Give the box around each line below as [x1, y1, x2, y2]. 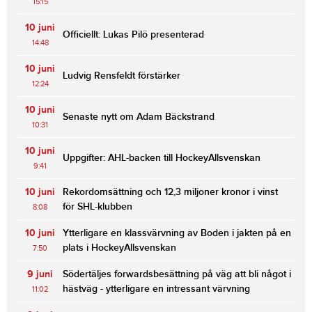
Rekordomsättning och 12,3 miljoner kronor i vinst [63, 185, 278, 198]
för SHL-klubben [63, 200, 132, 212]
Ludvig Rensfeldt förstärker [63, 69, 180, 81]
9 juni [27, 267, 53, 280]
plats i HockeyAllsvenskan [63, 241, 176, 253]
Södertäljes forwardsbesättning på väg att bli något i [63, 267, 291, 280]
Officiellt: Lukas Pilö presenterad [63, 28, 204, 40]
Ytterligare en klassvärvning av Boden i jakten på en [63, 226, 291, 239]
